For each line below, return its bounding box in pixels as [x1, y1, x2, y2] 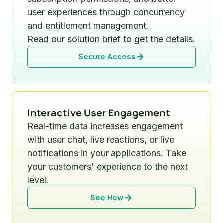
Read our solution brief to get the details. [27, 33, 195, 44]
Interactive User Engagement [27, 106, 170, 119]
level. [27, 174, 49, 185]
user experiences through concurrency [27, 6, 185, 17]
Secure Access [78, 51, 136, 61]
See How [90, 192, 124, 202]
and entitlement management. [27, 20, 149, 31]
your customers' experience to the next [27, 161, 188, 172]
